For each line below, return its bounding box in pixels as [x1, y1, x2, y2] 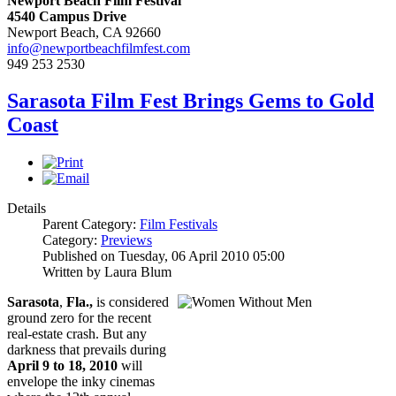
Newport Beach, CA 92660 [7, 24, 161, 40]
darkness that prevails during [7, 342, 166, 358]
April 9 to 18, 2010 [7, 358, 118, 374]
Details [7, 201, 46, 217]
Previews [101, 232, 152, 248]
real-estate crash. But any [7, 326, 147, 342]
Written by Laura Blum [42, 264, 171, 280]
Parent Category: [42, 217, 140, 232]
